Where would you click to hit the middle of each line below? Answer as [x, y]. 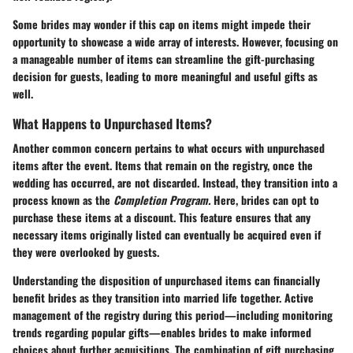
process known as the [63, 199]
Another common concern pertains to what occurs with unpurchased [169, 147]
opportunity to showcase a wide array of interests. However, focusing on [175, 41]
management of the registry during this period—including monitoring [173, 314]
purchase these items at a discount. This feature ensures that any [162, 217]
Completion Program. [162, 199]
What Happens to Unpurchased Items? [112, 123]
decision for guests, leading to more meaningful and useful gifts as [165, 76]
